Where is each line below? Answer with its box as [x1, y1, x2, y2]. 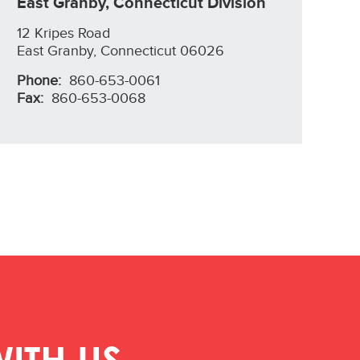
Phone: [17, 72, 65, 89]
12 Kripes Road [17, 25, 110, 42]
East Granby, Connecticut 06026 [17, 43, 224, 59]
